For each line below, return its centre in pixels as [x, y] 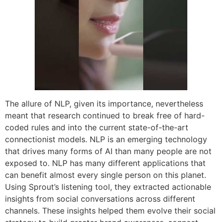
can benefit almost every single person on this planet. [106, 175]
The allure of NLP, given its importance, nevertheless [104, 103]
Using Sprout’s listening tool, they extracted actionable [108, 187]
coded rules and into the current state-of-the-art [97, 127]
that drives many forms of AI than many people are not [108, 151]
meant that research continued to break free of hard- [105, 115]
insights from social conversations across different [100, 198]
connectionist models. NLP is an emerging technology [106, 139]
